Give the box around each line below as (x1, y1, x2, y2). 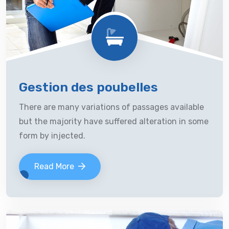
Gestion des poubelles (19, 80, 158, 95)
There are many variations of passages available (19, 102, 204, 112)
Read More (34, 162, 74, 171)
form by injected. (19, 131, 85, 141)
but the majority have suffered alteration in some (19, 117, 209, 126)
